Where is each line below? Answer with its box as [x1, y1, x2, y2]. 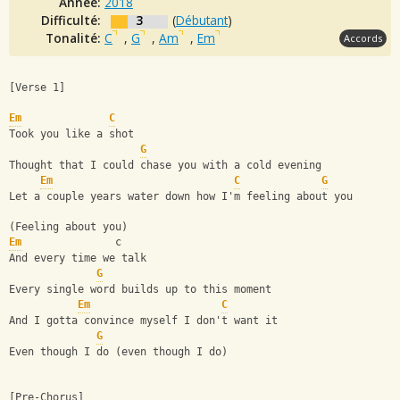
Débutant [176, 11, 228, 29]
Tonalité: [46, 29, 104, 46]
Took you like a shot [9, 128, 134, 141]
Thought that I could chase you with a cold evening [9, 159, 321, 172]
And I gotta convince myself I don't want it [9, 314, 278, 328]
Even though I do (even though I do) [9, 346, 228, 359]
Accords [344, 30, 382, 45]
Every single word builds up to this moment [9, 283, 271, 296]
